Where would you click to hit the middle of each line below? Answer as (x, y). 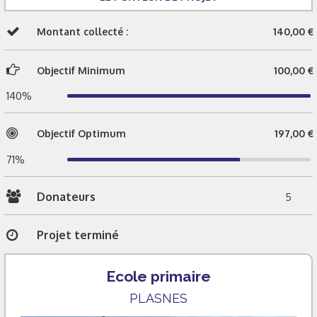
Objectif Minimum (81, 70)
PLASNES (158, 298)
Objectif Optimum (81, 134)
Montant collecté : (82, 32)
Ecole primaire (158, 276)
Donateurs (66, 196)
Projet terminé (78, 235)
